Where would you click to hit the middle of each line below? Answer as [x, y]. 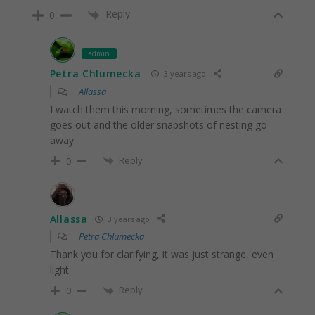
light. [60, 270]
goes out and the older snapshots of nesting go [158, 124]
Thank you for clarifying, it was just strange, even [161, 255]
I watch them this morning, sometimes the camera [165, 109]
